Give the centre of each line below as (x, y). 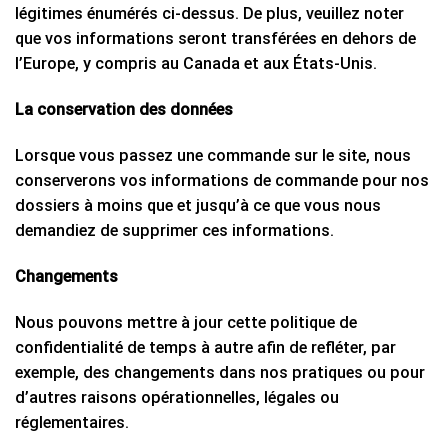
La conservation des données (124, 110)
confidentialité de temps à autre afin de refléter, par (205, 348)
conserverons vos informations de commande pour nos (222, 181)
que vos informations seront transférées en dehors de (215, 39)
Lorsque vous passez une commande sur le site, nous (213, 156)
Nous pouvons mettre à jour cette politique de (186, 323)
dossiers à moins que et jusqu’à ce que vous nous (198, 206)
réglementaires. (72, 423)
